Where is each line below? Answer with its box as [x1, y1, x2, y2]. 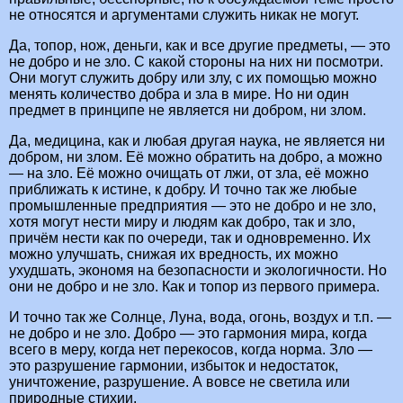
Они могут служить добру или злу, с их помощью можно [9, 70, 377, 86]
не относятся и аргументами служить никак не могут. [9, 7, 359, 23]
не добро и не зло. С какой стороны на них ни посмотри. [9, 54, 383, 70]
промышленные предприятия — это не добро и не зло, [9, 198, 376, 214]
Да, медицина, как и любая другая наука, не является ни [9, 133, 385, 149]
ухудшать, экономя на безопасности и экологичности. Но [9, 263, 387, 279]
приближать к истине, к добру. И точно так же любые [9, 182, 357, 198]
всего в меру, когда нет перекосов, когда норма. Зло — [9, 342, 372, 358]
